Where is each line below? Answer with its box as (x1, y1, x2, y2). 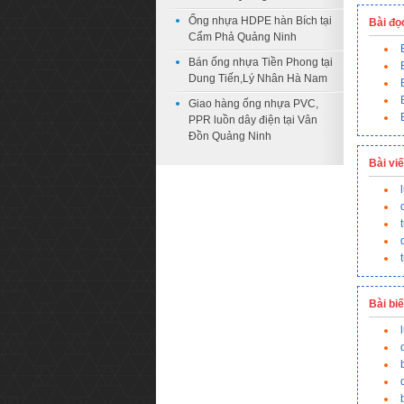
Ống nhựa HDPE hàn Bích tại (188, 14, 332, 27)
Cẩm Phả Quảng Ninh (188, 31, 297, 43)
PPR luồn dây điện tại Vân (188, 114, 317, 126)
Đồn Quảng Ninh (188, 130, 271, 142)
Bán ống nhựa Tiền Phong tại (188, 56, 333, 69)
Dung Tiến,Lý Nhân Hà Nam (188, 72, 327, 85)
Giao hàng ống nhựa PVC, (188, 97, 318, 110)
